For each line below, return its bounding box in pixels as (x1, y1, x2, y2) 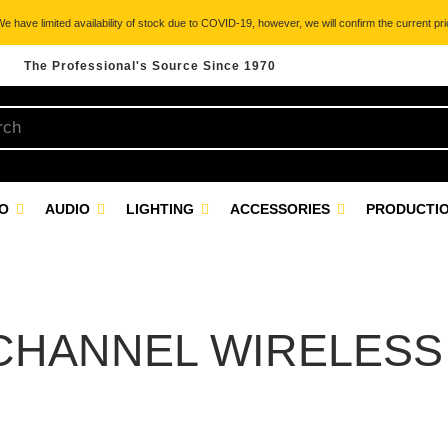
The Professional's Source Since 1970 (24, 59, 276, 73)
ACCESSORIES (230, 201, 334, 217)
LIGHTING (126, 201, 198, 217)
